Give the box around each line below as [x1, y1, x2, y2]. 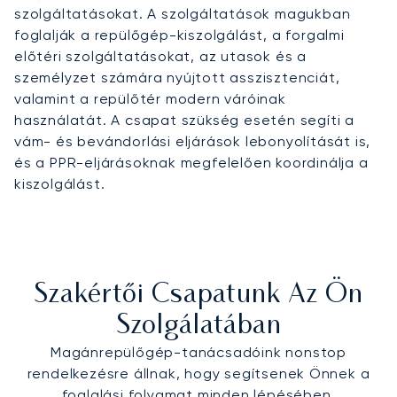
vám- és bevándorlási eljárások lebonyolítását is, [14, 132, 371, 150]
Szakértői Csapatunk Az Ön [34, 282, 363, 308]
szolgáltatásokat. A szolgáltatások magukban [14, 4, 351, 22]
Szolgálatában [115, 313, 282, 339]
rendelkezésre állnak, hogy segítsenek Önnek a [27, 364, 370, 382]
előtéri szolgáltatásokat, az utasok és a [14, 47, 307, 65]
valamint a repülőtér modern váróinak [14, 90, 286, 107]
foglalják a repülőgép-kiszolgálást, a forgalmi [14, 26, 345, 43]
